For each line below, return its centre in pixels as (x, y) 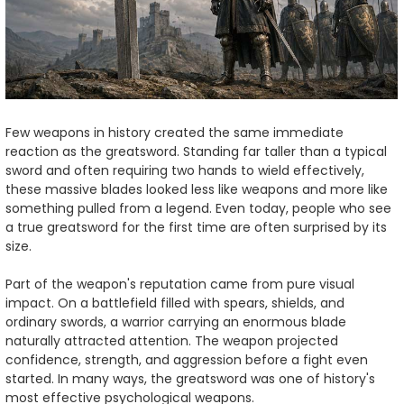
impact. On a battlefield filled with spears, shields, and (175, 303)
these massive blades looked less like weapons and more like (197, 190)
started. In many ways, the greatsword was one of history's (190, 379)
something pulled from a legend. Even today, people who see (198, 209)
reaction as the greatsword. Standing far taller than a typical (196, 152)
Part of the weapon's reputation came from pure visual (180, 285)
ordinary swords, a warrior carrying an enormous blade (176, 322)
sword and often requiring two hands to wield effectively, (185, 171)
